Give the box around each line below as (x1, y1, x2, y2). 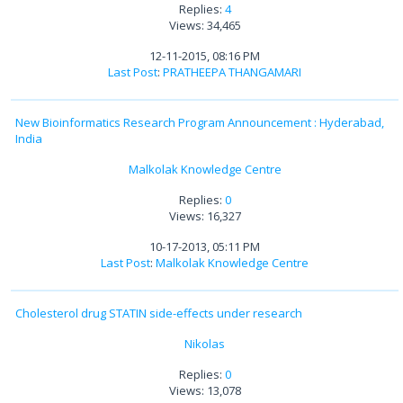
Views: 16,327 (168, 208, 241, 225)
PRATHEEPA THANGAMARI (163, 64, 301, 81)
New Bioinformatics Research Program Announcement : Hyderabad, (15, 114, 384, 131)
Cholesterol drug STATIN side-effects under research (15, 305, 302, 322)
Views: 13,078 (168, 382, 241, 399)
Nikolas (184, 336, 225, 353)
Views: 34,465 (168, 17, 241, 34)
